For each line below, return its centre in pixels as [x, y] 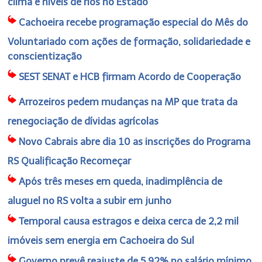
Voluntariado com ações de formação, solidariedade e [129, 41]
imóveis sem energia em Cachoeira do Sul [101, 240]
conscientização [45, 56]
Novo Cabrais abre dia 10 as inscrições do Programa [135, 141]
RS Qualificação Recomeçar [70, 161]
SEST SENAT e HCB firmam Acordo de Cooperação [130, 76]
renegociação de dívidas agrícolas [83, 121]
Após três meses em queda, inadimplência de [121, 181]
